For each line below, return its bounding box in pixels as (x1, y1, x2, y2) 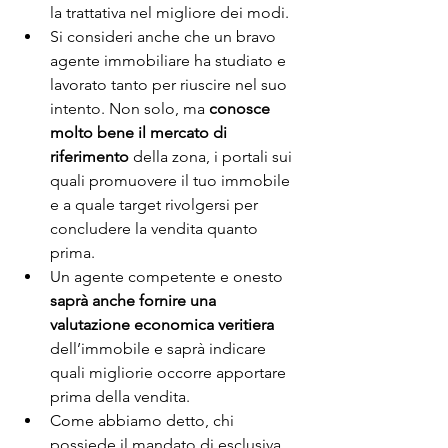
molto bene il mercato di (50, 123, 231, 143)
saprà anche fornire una (50, 291, 220, 311)
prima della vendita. (50, 387, 190, 407)
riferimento (50, 147, 129, 167)
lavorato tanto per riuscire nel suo (50, 75, 291, 95)
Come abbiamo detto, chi (50, 411, 238, 431)
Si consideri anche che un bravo (50, 27, 280, 47)
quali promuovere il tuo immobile (50, 171, 294, 191)
